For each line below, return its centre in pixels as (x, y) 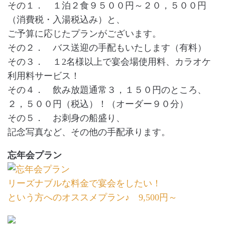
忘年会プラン (35, 155)
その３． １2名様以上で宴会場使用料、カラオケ (109, 62)
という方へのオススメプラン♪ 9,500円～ (92, 197)
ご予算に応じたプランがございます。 (84, 34)
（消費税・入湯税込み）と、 (66, 20)
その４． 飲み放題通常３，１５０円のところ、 (107, 90)
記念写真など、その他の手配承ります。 (89, 132)
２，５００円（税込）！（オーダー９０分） (98, 104)
